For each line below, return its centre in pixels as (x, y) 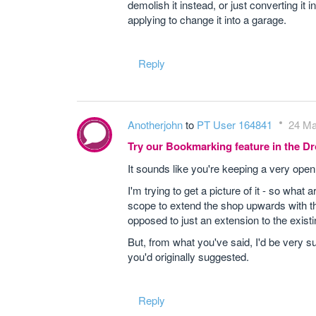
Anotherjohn (157, 124)
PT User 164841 (236, 124)
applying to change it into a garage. (207, 19)
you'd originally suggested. (188, 256)
